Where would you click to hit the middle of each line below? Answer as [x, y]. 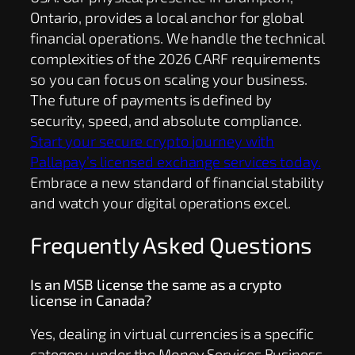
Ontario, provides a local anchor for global [167, 17]
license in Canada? [91, 300]
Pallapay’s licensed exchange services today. [176, 162]
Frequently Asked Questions [172, 245]
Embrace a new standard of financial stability [177, 182]
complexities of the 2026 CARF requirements [175, 59]
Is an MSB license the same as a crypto [157, 284]
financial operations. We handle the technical [177, 38]
